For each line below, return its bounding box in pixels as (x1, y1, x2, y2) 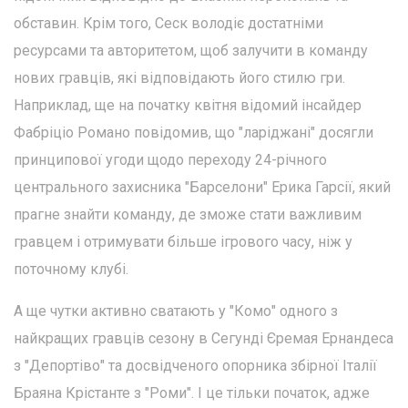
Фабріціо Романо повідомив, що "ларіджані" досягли (14, 124, 373, 142)
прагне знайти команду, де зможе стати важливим (14, 206, 362, 224)
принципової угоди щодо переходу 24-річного (14, 151, 327, 169)
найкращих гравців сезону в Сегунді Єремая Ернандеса (14, 330, 393, 348)
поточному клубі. (14, 260, 128, 279)
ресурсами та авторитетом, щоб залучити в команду (14, 42, 368, 60)
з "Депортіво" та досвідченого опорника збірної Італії (14, 357, 377, 375)
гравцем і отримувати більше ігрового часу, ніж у (14, 233, 352, 251)
